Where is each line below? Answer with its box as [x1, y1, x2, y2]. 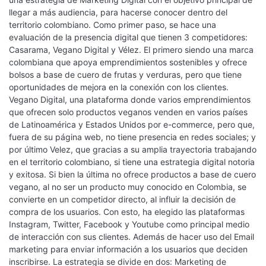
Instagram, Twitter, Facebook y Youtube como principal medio [9, 219, 249, 229]
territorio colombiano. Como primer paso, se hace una [9, 20, 216, 30]
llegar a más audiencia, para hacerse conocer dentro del [9, 7, 227, 17]
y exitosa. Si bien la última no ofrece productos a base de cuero [9, 169, 256, 179]
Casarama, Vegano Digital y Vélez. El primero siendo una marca [9, 45, 254, 55]
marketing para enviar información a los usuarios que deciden [9, 244, 248, 254]
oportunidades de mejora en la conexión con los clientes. [9, 82, 229, 92]
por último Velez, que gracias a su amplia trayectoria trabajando [9, 144, 256, 154]
